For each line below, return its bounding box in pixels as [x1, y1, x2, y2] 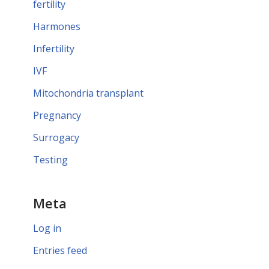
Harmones [33, 20, 80, 33]
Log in [33, 222, 61, 235]
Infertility [33, 42, 74, 55]
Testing [33, 153, 68, 166]
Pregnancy [33, 109, 81, 122]
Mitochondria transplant [33, 86, 144, 100]
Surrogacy [33, 131, 79, 144]
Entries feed [33, 244, 87, 257]
